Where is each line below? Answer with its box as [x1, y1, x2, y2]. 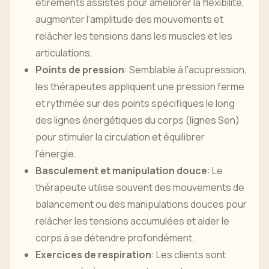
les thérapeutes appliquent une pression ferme [35, 80, 244, 93]
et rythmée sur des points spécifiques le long [35, 97, 235, 110]
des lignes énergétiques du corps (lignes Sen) [35, 113, 240, 127]
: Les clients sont [151, 248, 226, 261]
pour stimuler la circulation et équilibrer [35, 130, 205, 144]
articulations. [35, 46, 92, 59]
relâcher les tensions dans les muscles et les [35, 29, 232, 43]
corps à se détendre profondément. [35, 231, 195, 244]
